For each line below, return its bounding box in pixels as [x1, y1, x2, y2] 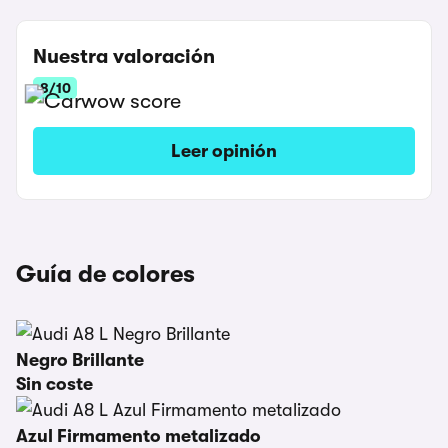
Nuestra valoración [33, 45, 215, 68]
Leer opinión [171, 141, 277, 161]
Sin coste [16, 374, 93, 394]
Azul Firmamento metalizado [16, 426, 261, 446]
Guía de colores [16, 260, 195, 288]
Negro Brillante [16, 350, 144, 370]
